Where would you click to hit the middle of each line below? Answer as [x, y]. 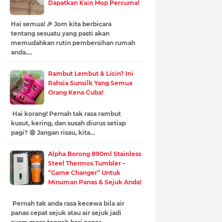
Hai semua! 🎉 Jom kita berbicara [61, 24]
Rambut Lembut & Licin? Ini [90, 73]
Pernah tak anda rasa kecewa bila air [67, 203]
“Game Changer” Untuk [84, 172]
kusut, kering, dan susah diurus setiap [68, 123]
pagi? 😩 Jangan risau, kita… [53, 132]
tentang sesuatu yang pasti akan [60, 33]
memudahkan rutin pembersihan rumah [73, 43]
